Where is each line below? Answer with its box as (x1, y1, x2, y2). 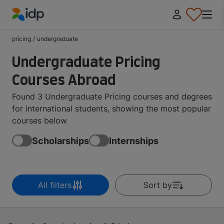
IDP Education (11, 21, 65, 32)
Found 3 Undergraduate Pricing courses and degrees (12, 91, 212, 101)
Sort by (143, 180, 172, 190)
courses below (12, 115, 67, 125)
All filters (37, 180, 71, 190)
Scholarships (32, 135, 89, 146)
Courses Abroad (12, 68, 116, 90)
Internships (109, 135, 158, 146)
